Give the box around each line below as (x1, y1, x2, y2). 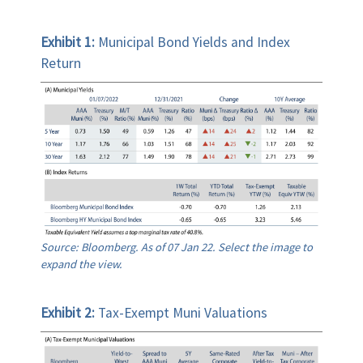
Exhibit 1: (41, 33, 98, 52)
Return (41, 54, 81, 73)
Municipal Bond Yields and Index (98, 33, 290, 52)
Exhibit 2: (41, 303, 98, 322)
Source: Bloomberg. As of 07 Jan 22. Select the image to (41, 239, 313, 254)
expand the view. (41, 256, 122, 271)
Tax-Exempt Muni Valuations (98, 303, 267, 322)
